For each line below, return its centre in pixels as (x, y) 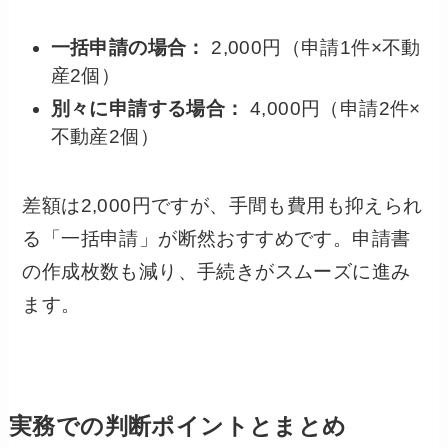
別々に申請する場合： (147, 109)
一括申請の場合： (128, 48)
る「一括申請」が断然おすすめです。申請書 (216, 238)
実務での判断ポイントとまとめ (177, 426)
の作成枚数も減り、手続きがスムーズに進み (216, 271)
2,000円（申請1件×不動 (313, 48)
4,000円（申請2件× (332, 109)
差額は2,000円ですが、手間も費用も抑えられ (222, 205)
